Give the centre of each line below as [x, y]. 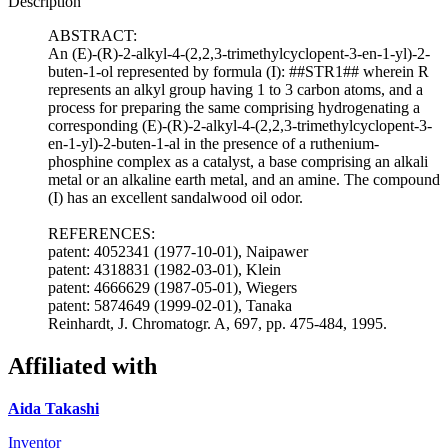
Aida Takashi [53, 408]
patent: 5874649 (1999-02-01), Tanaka [170, 305]
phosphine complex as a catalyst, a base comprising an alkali [238, 161]
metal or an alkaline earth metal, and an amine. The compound [244, 179]
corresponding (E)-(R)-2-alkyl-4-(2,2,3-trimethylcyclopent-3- [240, 125]
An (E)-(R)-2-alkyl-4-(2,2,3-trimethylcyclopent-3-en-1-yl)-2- [239, 53]
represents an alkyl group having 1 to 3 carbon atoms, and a [235, 89]
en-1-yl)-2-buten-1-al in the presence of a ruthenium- [213, 143]
